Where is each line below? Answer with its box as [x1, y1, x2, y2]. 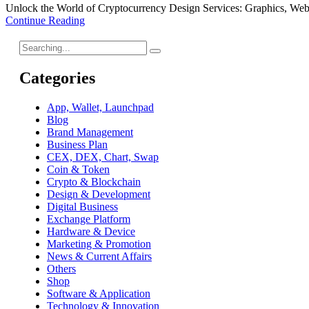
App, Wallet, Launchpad [47, 101, 154, 114]
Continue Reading [6, 14, 85, 27]
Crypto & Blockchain [47, 176, 141, 188]
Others [47, 263, 76, 275]
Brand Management [47, 126, 133, 139]
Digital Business [47, 201, 118, 213]
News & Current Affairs [47, 250, 152, 263]
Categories [19, 69, 95, 88]
